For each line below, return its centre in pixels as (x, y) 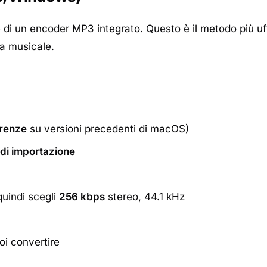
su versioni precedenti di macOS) (108, 129)
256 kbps (82, 197)
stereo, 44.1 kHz (145, 197)
